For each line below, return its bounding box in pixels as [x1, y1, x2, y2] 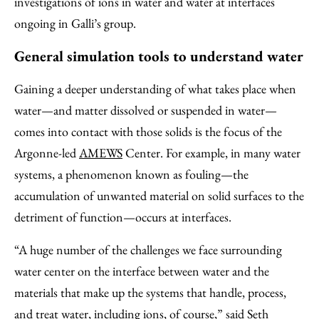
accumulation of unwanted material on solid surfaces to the [14, 187, 304, 204]
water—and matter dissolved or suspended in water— [14, 102, 277, 118]
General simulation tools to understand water [14, 46, 303, 66]
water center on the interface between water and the [14, 263, 269, 279]
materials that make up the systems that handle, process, [14, 284, 286, 300]
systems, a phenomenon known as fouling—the [14, 166, 249, 182]
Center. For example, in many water [122, 145, 300, 161]
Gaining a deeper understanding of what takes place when [14, 80, 296, 97]
